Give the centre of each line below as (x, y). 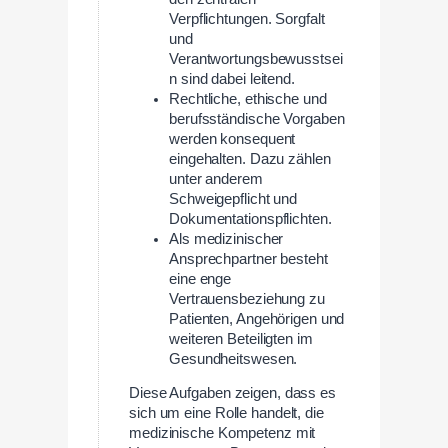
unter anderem (216, 178)
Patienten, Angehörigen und (257, 318)
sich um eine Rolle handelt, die (226, 413)
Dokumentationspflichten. (250, 218)
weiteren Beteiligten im (241, 338)
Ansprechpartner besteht (248, 258)
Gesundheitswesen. (233, 358)
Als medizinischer (226, 238)
